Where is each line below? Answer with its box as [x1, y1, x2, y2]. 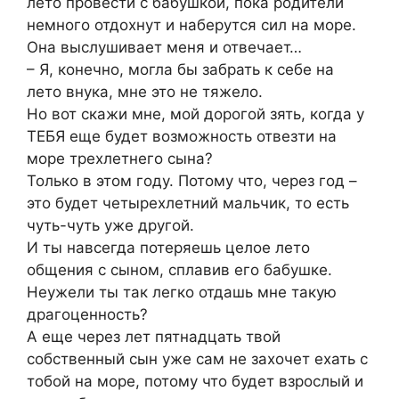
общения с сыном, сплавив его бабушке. [27, 261, 332, 280]
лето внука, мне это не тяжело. [27, 83, 263, 102]
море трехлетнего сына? [27, 150, 213, 168]
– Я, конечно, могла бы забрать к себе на [27, 61, 334, 79]
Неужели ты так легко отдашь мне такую [27, 283, 337, 302]
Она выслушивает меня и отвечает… [27, 38, 302, 57]
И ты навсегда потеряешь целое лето [27, 239, 310, 257]
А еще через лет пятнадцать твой [27, 328, 281, 346]
